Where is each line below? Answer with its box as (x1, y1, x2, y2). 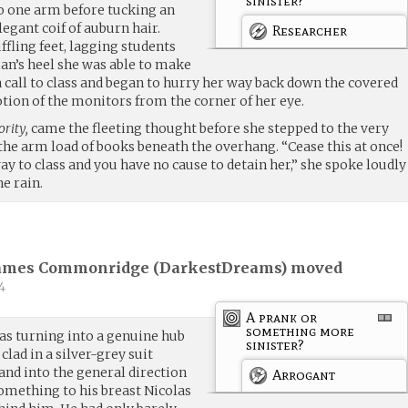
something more (246, 321, 355, 340)
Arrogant (272, 365, 336, 383)
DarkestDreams (159, 259, 281, 278)
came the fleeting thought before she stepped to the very (28, 119, 390, 137)
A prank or (246, 308, 318, 326)
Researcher (272, 21, 348, 39)
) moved (280, 259, 343, 278)
